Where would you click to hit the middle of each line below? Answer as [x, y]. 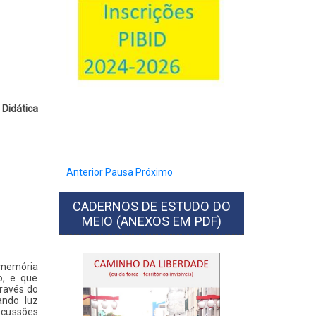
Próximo [154, 172]
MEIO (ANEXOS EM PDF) [151, 221]
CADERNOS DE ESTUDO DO [151, 207]
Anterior [84, 172]
